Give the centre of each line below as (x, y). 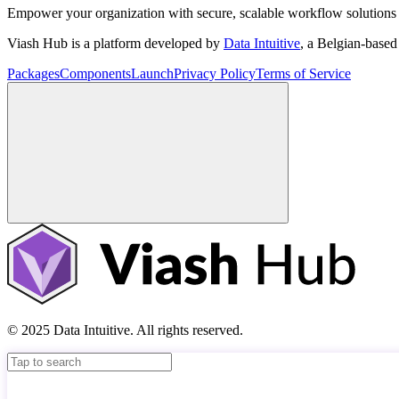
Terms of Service (303, 74)
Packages (33, 74)
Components (95, 74)
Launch (152, 74)
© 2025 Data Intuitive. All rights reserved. (125, 330)
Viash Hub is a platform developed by (115, 44)
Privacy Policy (215, 74)
